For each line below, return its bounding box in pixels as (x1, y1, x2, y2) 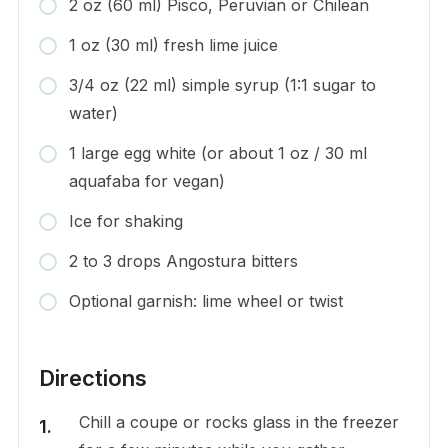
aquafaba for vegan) (68, 171, 225, 192)
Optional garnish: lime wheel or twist (68, 291, 343, 312)
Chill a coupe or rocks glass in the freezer (78, 412, 399, 433)
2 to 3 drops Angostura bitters (68, 251, 298, 272)
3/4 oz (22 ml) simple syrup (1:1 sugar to (68, 75, 376, 96)
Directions (38, 365, 147, 392)
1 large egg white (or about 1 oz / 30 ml (68, 143, 367, 164)
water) (68, 103, 118, 124)
